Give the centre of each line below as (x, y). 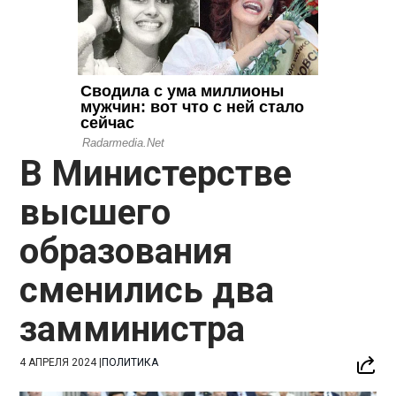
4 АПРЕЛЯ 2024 (58, 362)
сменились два (147, 290)
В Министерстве (156, 173)
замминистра (133, 329)
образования (126, 251)
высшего (95, 212)
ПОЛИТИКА (130, 362)
